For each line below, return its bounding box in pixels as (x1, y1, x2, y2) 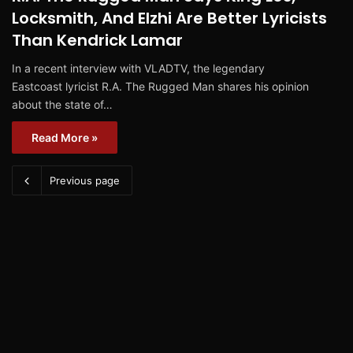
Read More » (32, 130, 98, 144)
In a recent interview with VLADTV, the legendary (12, 61, 265, 75)
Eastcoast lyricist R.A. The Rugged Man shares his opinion (12, 79, 309, 93)
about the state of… (12, 97, 113, 111)
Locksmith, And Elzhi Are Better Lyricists (12, 6, 327, 29)
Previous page (50, 173, 120, 187)
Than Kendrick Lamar (12, 28, 183, 51)
